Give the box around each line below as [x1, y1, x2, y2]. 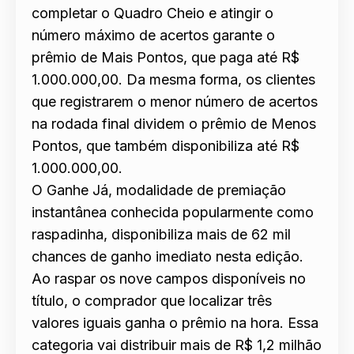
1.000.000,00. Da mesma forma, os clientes [32, 71, 315, 88]
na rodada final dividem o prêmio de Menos [32, 115, 316, 133]
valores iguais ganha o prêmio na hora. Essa [32, 314, 318, 332]
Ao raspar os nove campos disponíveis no [32, 270, 306, 288]
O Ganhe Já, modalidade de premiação [32, 182, 286, 199]
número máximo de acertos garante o [32, 27, 275, 44]
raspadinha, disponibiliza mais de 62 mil [32, 226, 291, 243]
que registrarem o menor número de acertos [32, 93, 318, 111]
